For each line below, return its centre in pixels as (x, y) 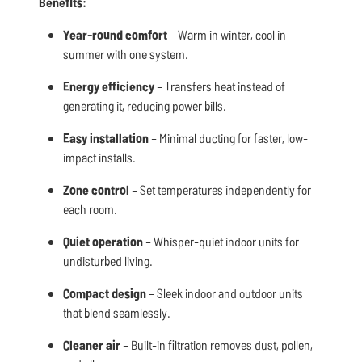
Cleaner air (92, 345)
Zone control (96, 190)
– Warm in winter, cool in (227, 35)
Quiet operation (103, 242)
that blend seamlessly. (117, 313)
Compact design (105, 293)
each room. (90, 209)
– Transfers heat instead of (220, 86)
